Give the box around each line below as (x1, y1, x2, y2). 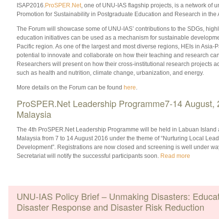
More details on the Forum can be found (16, 84, 124, 91)
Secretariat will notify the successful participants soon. (16, 152, 160, 159)
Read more (160, 152, 190, 159)
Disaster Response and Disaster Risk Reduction (16, 200, 204, 213)
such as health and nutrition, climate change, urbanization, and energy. (16, 69, 204, 76)
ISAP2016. (16, 1, 45, 9)
